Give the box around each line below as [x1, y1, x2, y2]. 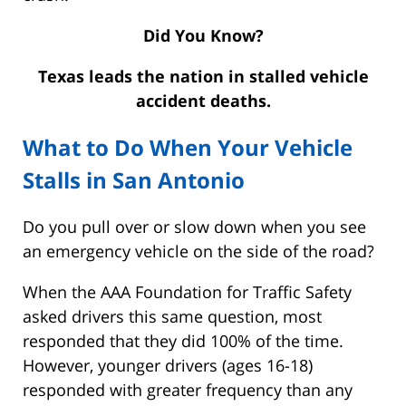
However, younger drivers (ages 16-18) [23, 354, 313, 377]
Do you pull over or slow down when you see [23, 216, 366, 238]
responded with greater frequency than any [23, 379, 353, 401]
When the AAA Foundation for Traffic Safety [23, 281, 352, 304]
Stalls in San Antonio [23, 165, 245, 196]
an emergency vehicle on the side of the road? [23, 240, 374, 263]
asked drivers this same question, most [23, 305, 322, 328]
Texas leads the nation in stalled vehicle [37, 65, 369, 88]
